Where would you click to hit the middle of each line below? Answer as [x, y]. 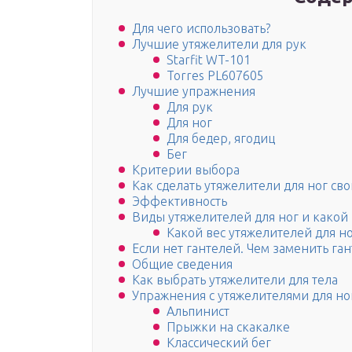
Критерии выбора [186, 170]
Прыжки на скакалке [228, 327]
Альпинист [198, 312]
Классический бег [219, 343]
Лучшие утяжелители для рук [219, 44]
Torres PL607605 [215, 76]
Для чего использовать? [201, 29]
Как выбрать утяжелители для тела [235, 280]
